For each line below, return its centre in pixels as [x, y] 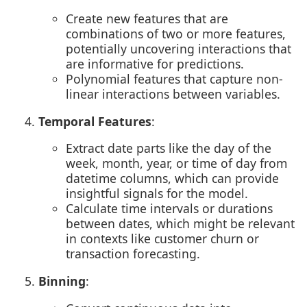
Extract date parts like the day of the [169, 148]
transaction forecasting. [133, 254]
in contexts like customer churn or [162, 239]
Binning [62, 281]
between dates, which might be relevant [180, 224]
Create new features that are [147, 19]
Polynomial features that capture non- [174, 79]
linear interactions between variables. [173, 94]
